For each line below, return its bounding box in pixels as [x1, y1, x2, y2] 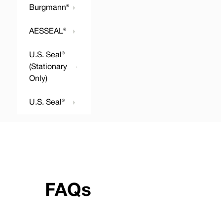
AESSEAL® [29, 28, 66, 35]
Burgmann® [29, 4, 69, 11]
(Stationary [29, 64, 67, 71]
